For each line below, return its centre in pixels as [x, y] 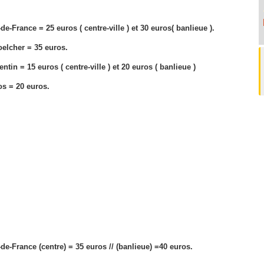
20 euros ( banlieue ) [159, 67]
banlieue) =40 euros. [156, 246]
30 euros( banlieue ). [177, 28]
